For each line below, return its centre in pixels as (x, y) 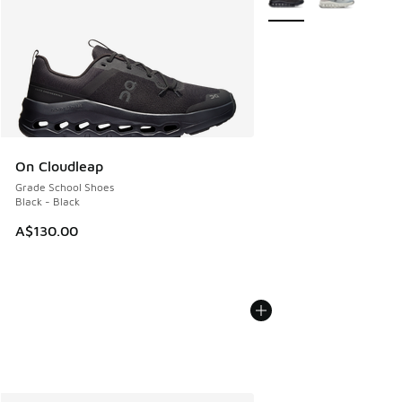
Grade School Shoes (65, 188)
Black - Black (48, 202)
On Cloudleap (59, 166)
